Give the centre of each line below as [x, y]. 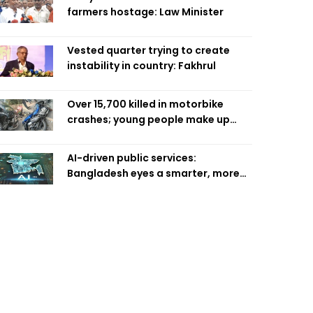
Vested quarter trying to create [148, 50]
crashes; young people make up [148, 119]
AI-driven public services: [132, 158]
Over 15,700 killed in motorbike [145, 104]
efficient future [106, 189]
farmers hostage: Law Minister [145, 12]
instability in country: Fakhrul [141, 66]
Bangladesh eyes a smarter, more [153, 173]
